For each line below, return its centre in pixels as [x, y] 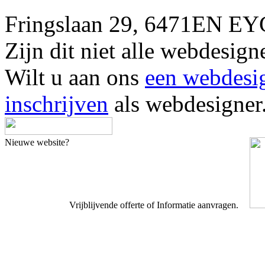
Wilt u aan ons [75, 77]
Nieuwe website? [37, 142]
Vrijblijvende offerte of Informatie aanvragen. [155, 205]
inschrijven [56, 104]
